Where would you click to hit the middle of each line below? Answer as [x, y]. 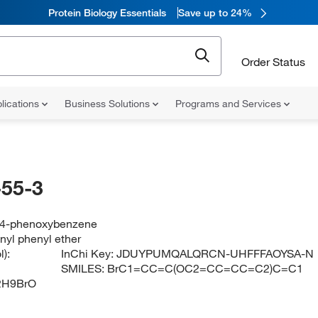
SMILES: [84, 268]
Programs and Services [230, 104]
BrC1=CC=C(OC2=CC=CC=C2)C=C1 [205, 268]
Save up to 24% [215, 12]
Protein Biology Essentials [107, 12]
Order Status [273, 61]
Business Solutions [109, 104]
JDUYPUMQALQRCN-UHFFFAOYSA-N [215, 253]
